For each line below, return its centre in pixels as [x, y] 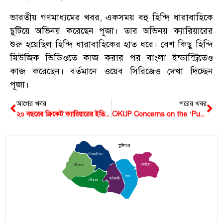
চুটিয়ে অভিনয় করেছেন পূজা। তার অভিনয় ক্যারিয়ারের [111, 31]
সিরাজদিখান [95, 154]
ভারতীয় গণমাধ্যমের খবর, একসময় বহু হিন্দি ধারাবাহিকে [111, 17]
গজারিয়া [145, 165]
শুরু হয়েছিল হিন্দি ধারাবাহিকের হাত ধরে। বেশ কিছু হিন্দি [111, 44]
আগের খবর [31, 104]
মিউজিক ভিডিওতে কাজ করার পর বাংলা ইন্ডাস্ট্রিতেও [111, 57]
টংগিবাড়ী [114, 179]
